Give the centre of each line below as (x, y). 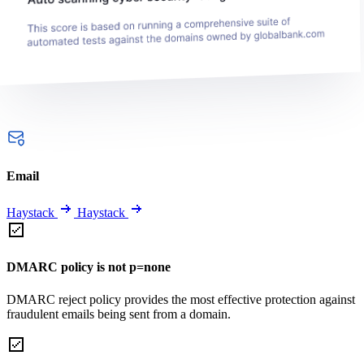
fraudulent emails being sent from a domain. (119, 314)
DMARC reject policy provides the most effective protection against (181, 299)
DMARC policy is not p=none (89, 267)
